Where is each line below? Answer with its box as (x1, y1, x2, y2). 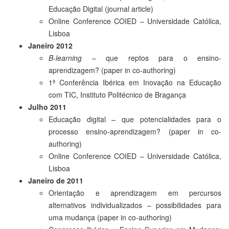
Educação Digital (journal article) (49, 3, 153, 14)
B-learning (49, 52, 82, 63)
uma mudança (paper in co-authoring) (49, 212, 172, 222)
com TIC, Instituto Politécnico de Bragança (49, 89, 186, 100)
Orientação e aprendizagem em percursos (49, 187, 221, 198)
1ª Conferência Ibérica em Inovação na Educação (49, 77, 221, 87)
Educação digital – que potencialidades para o (49, 113, 221, 124)
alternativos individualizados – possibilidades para (49, 199, 221, 210)
